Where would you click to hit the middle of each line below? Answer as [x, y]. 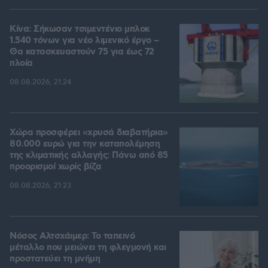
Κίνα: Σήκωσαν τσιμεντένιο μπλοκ [80, 30]
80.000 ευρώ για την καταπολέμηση [85, 144]
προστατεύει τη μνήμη [55, 259]
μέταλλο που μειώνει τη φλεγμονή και [88, 248]
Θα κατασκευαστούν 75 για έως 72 [82, 52]
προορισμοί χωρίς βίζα [56, 167]
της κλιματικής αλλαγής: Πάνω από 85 [89, 156]
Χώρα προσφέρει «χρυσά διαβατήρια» [89, 133]
